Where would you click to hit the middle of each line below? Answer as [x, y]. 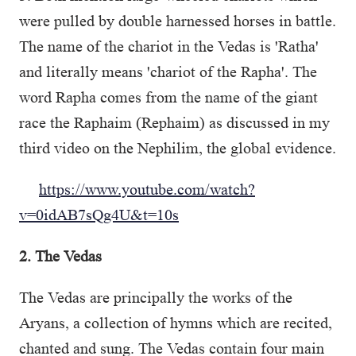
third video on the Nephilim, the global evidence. [178, 148]
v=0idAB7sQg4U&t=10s [99, 215]
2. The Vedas [64, 256]
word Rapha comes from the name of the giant [168, 97]
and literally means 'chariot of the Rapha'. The [168, 72]
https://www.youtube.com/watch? [147, 189]
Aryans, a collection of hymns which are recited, [176, 323]
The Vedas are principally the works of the [156, 297]
